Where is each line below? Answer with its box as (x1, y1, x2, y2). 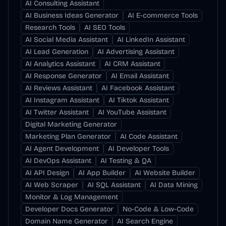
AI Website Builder (135, 168, 195, 177)
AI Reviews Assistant (25, 84, 92, 92)
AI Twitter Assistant (25, 108, 89, 117)
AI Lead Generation (25, 47, 88, 56)
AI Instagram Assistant (25, 96, 99, 104)
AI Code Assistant (120, 132, 178, 141)
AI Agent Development (25, 144, 99, 153)
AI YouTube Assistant (98, 108, 166, 117)
